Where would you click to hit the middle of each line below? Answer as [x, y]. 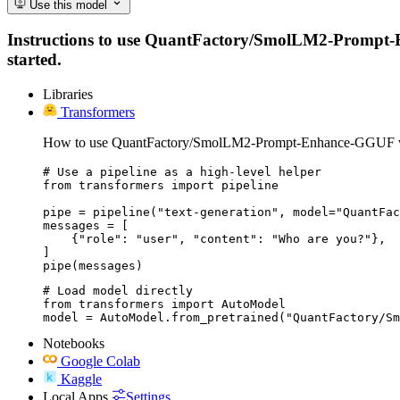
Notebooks [74, 343]
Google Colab [100, 361]
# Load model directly [118, 290]
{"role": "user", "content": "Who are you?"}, [214, 238]
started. [34, 60]
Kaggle [81, 379]
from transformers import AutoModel [164, 304]
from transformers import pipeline [161, 185]
